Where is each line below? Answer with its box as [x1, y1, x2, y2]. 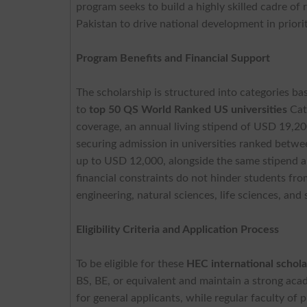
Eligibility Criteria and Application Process [76, 223, 280, 235]
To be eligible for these [76, 258, 187, 269]
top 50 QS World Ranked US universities [89, 103, 288, 115]
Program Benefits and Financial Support [76, 52, 271, 64]
